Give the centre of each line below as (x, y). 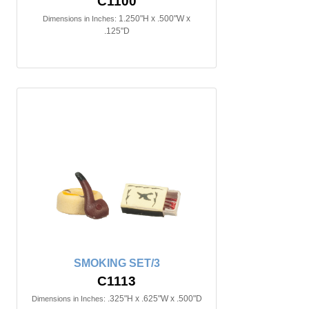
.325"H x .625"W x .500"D (154, 299)
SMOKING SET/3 (117, 263)
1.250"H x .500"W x (154, 19)
